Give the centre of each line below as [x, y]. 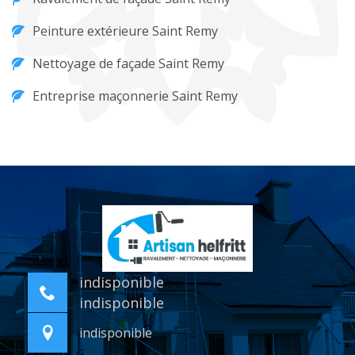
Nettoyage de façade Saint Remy [128, 63]
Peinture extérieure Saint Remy [125, 31]
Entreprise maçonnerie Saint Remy [135, 96]
